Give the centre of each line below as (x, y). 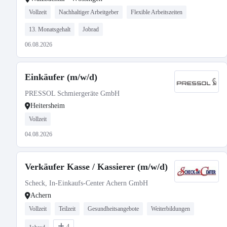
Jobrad (91, 29)
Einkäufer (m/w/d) (61, 77)
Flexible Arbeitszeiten (157, 12)
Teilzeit (67, 209)
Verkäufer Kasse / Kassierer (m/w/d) (96, 167)
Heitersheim (48, 106)
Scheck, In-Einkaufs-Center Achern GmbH (86, 183)
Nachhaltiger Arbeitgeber (89, 12)
